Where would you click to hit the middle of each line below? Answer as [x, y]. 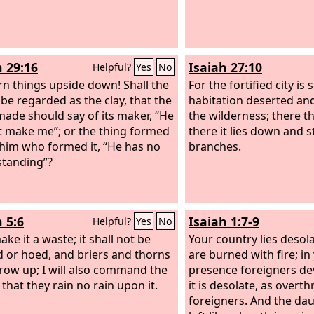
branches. [215, 146]
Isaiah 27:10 [225, 67]
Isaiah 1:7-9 [224, 221]
